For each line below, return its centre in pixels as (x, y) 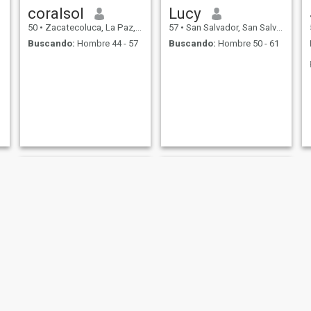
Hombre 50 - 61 (247, 43)
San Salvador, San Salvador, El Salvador (230, 28)
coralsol (56, 14)
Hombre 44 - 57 (106, 43)
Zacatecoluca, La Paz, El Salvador (89, 28)
